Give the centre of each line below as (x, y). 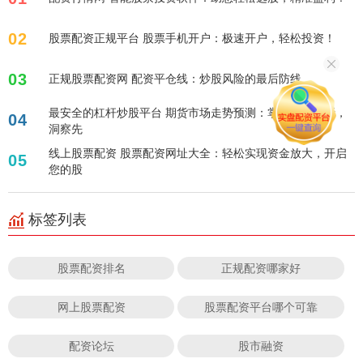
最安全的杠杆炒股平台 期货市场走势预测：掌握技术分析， (198, 112)
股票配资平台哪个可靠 (261, 306)
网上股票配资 (91, 306)
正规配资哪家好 (261, 267)
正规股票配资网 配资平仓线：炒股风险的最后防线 (175, 78)
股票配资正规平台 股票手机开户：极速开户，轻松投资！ (192, 37)
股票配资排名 (91, 267)
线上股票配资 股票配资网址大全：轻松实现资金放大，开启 (198, 152)
